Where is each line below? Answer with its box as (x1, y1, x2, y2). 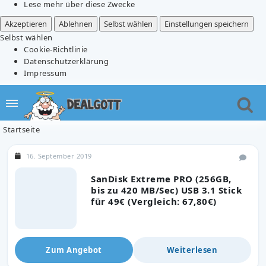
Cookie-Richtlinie (24, 43, 88, 55)
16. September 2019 (26, 151, 92, 160)
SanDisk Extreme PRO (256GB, (91, 172, 232, 185)
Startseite (3, 123, 40, 135)
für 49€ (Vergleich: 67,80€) (91, 195, 217, 207)
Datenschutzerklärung (24, 55, 109, 66)
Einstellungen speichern (164, 18, 249, 29)
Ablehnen (58, 18, 93, 29)
